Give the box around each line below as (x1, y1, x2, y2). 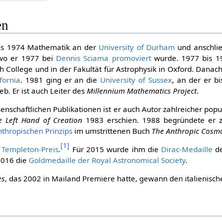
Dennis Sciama (56, 53, 109, 63)
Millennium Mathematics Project (87, 85, 197, 96)
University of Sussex (100, 74, 172, 85)
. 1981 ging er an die (20, 74, 101, 85)
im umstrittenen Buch (72, 125, 152, 136)
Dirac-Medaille (161, 144, 213, 155)
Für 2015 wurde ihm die (69, 144, 162, 155)
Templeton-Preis (1, 144, 59, 155)
